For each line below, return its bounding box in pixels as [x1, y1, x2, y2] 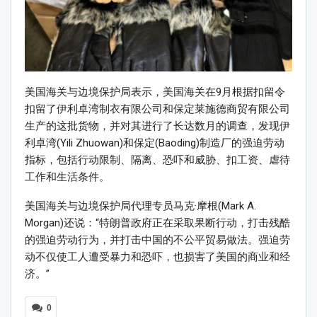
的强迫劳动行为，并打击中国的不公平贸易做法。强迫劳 [25, 233, 290, 246]
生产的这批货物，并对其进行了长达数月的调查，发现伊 [25, 119, 290, 132]
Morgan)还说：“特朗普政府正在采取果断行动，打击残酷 [25, 216, 290, 229]
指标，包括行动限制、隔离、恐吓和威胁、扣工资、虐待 [25, 153, 290, 166]
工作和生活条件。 [25, 170, 110, 183]
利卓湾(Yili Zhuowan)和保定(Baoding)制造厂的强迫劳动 [25, 136, 284, 149]
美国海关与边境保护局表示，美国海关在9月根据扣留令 [25, 85, 285, 98]
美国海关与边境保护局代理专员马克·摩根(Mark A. [25, 199, 256, 212]
